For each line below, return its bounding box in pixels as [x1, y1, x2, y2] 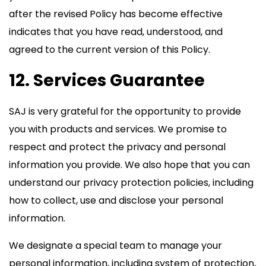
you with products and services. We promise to [9, 122, 227, 136]
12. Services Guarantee [9, 69, 205, 92]
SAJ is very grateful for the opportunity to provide [9, 104, 241, 118]
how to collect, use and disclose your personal [9, 194, 223, 207]
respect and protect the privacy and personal [9, 140, 226, 154]
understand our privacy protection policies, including [9, 176, 254, 189]
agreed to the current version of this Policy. [9, 43, 210, 56]
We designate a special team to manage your [9, 239, 222, 252]
